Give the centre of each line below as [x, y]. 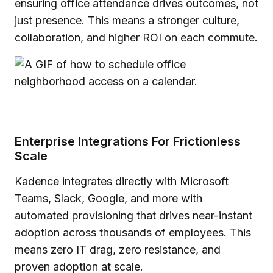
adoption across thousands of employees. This [133, 232]
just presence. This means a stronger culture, [127, 20]
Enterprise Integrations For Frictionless [128, 141]
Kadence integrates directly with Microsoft [122, 181]
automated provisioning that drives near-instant [133, 215]
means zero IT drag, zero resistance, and [118, 250]
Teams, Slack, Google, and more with [108, 198]
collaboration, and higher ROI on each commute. [136, 37]
